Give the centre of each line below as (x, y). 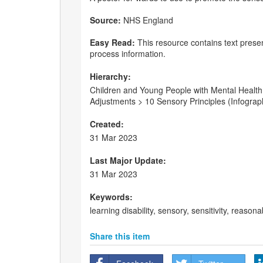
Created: (107, 124)
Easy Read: (112, 43)
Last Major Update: (128, 161)
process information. (128, 54)
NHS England (147, 20)
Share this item (120, 236)
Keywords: (111, 197)
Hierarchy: (110, 77)
